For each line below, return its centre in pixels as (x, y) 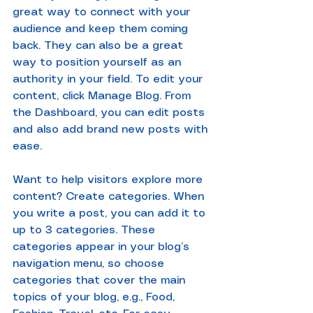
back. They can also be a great (100, 46)
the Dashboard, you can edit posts (110, 113)
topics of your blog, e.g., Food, (95, 297)
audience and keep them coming (102, 29)
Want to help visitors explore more (109, 180)
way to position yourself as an (99, 63)
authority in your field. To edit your (109, 79)
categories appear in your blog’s (103, 247)
